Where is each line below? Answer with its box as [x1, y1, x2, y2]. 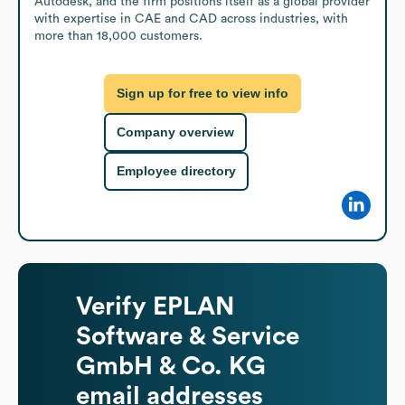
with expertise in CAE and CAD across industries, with [34, 12, 348, 25]
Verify [76, 293, 153, 319]
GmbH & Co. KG [76, 353, 266, 379]
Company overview [117, 125, 234, 140]
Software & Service [76, 323, 299, 349]
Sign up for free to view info [117, 86, 288, 101]
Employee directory [117, 164, 236, 179]
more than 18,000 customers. [34, 29, 202, 42]
